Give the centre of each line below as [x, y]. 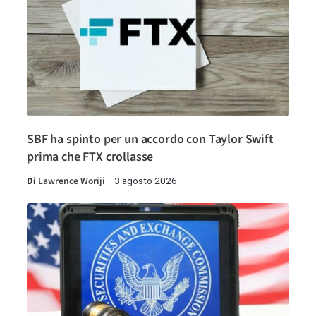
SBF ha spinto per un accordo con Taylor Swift [150, 140]
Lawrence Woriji [72, 181]
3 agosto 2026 [146, 181]
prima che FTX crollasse [90, 157]
